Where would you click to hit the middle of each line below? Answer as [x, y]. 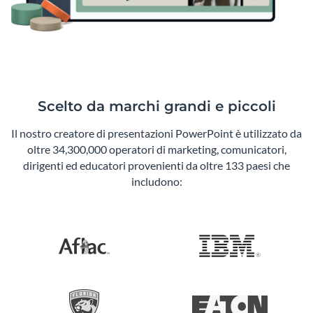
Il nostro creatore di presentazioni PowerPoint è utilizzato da [156, 133]
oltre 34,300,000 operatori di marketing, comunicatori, [156, 150]
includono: [156, 182]
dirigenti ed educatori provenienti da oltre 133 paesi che [156, 166]
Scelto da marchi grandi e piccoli [156, 107]
